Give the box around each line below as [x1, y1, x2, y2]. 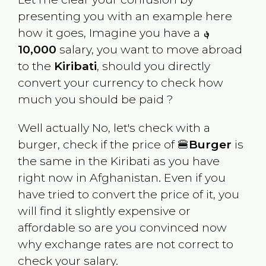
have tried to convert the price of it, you [17, 186, 239, 201]
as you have [150, 153, 220, 168]
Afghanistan [89, 170, 159, 185]
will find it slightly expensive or [17, 203, 191, 218]
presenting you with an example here [17, 9, 232, 24]
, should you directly [96, 59, 210, 74]
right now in [17, 170, 90, 185]
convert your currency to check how [17, 75, 223, 90]
